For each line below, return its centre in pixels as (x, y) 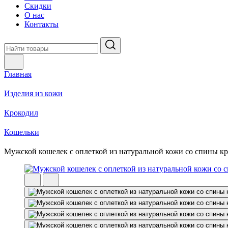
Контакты (41, 24)
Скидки (38, 6)
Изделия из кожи (33, 93)
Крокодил (21, 113)
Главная (18, 74)
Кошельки (22, 132)
